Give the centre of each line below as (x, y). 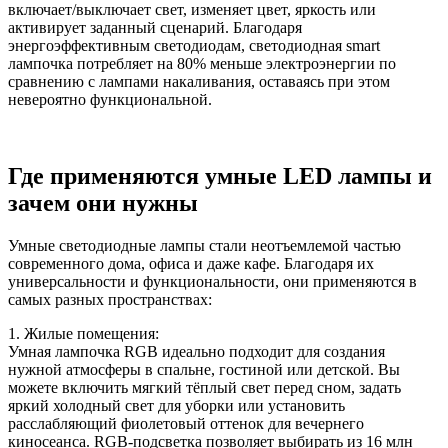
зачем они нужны (103, 203)
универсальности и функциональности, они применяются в (212, 282)
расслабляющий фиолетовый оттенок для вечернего (186, 424)
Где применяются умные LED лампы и (220, 176)
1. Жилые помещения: (83, 334)
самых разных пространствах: (110, 300)
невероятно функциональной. (110, 100)
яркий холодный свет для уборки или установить (176, 406)
